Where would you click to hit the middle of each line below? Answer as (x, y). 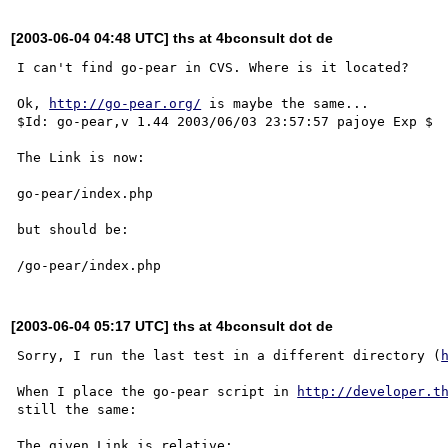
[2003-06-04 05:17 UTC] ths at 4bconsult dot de (172, 325)
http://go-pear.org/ (125, 103)
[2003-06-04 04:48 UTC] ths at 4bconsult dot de (172, 37)
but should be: (73, 229)
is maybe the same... (285, 103)
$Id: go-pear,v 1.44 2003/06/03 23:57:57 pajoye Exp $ (225, 121)
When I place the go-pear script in (157, 391)
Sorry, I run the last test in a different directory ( (229, 355)
